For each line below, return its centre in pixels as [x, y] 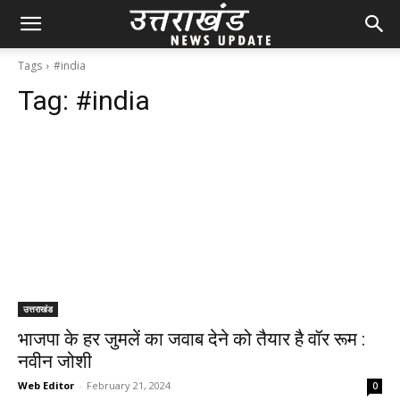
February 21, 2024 [129, 385]
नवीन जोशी [55, 362]
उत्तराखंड [38, 309]
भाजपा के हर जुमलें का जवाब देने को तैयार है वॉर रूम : [192, 339]
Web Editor [46, 385]
